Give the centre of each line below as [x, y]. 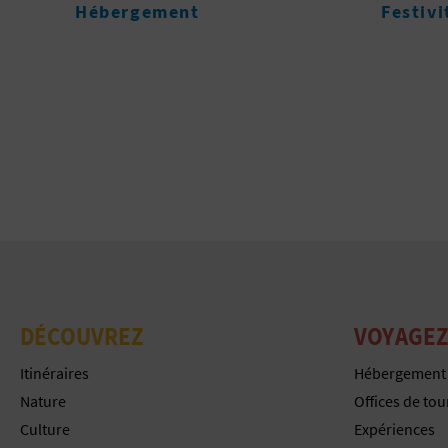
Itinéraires [54, 372]
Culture [45, 428]
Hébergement [399, 372]
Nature [43, 400]
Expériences [394, 428]
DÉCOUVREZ [82, 335]
